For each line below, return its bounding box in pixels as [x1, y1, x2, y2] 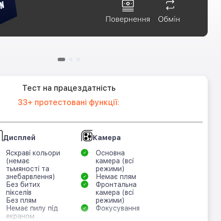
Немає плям [96, 173, 136, 181]
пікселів [6, 188, 32, 196]
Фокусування [96, 204, 140, 212]
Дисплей [3, 134, 36, 142]
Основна [96, 149, 125, 157]
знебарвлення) [6, 173, 55, 181]
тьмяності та [6, 165, 49, 173]
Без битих [6, 181, 40, 188]
